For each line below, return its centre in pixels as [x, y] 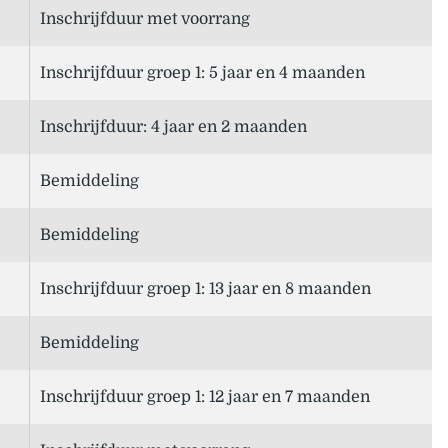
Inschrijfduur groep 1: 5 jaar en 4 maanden [202, 73]
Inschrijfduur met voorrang [145, 19]
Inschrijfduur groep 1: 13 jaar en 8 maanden [205, 289]
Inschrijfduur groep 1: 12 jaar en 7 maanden [205, 397]
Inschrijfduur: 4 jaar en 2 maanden [173, 127]
